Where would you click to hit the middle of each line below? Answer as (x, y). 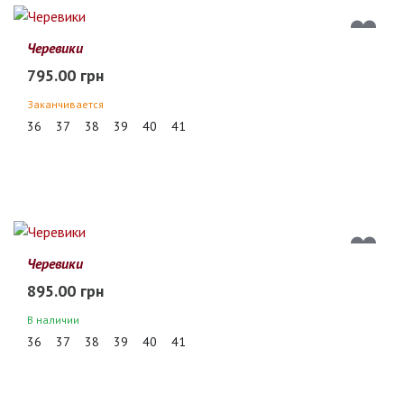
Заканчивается (65, 104)
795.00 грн (65, 75)
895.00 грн (65, 291)
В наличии (53, 320)
